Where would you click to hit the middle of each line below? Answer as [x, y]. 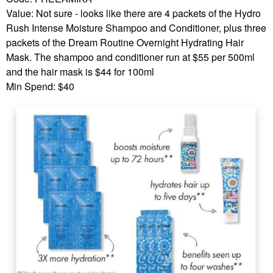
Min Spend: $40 [40, 86]
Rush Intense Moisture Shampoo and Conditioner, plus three [136, 27]
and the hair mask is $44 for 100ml [80, 71]
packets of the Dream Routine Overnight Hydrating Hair [125, 42]
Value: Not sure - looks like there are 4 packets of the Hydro [133, 13]
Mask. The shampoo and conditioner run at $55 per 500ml [130, 57]
